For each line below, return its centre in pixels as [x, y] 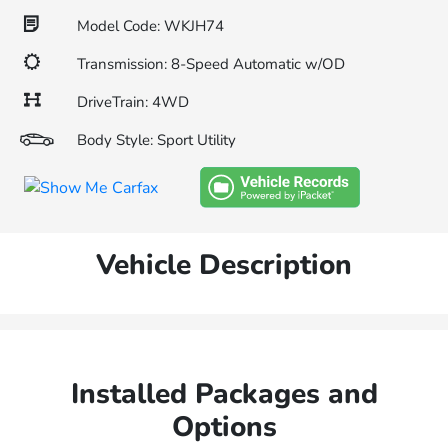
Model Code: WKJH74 [150, 26]
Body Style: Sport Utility [156, 140]
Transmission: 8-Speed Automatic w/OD [211, 64]
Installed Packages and [224, 394]
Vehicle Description [224, 265]
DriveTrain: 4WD [133, 102]
